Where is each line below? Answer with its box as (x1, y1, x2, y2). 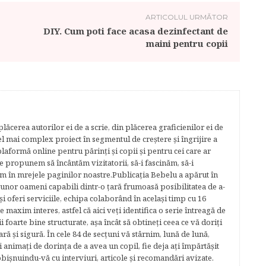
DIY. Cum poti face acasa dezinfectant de (43, 25, 228, 37)
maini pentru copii (145, 37, 228, 49)
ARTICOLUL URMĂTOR (145, 12, 228, 21)
